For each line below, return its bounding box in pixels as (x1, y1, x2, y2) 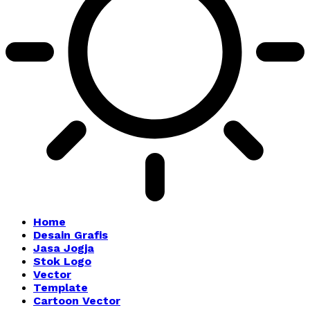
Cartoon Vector (33, 294, 120, 307)
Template (33, 281, 88, 294)
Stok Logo (33, 255, 91, 268)
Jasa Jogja (33, 241, 94, 255)
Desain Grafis (33, 228, 108, 241)
